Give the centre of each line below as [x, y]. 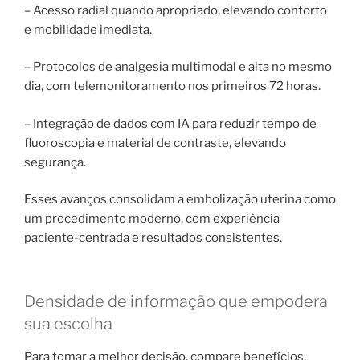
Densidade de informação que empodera [176, 301]
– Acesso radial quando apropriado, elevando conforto [176, 10]
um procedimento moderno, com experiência [152, 219]
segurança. [55, 162]
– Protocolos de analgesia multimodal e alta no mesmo [178, 67]
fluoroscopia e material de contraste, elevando [155, 143]
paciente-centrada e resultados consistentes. [153, 238]
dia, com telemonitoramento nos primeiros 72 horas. [172, 86]
